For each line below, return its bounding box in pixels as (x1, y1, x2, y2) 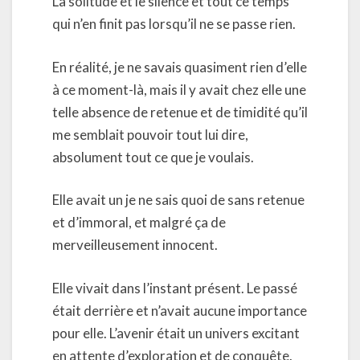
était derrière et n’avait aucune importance (52, 301, 307, 319)
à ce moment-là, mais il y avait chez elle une (52, 80, 306, 98)
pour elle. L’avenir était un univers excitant (52, 324, 300, 342)
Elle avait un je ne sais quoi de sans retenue (52, 191, 305, 208)
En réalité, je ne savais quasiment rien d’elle (52, 58, 307, 76)
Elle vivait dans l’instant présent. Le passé (52, 279, 297, 297)
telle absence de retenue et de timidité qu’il (52, 103, 308, 121)
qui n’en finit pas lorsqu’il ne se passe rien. (52, 15, 296, 32)
